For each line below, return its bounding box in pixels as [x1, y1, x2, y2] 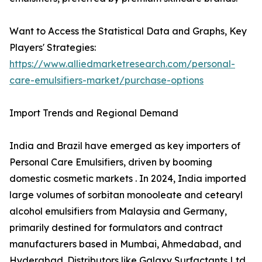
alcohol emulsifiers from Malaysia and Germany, [9, 205, 227, 218]
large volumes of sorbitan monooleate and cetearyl [9, 189, 243, 201]
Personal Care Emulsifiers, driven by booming [9, 156, 212, 168]
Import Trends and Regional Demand [9, 107, 178, 119]
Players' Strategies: [9, 42, 96, 54]
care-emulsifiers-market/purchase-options [9, 74, 204, 87]
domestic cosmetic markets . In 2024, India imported [9, 173, 246, 185]
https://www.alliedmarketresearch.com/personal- [9, 58, 235, 70]
